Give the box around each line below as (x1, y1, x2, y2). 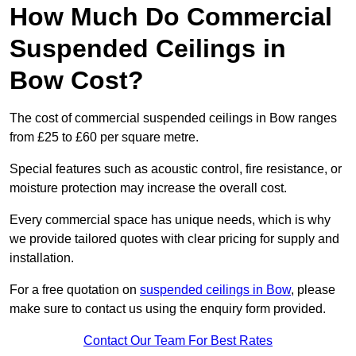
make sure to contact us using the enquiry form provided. (10, 302, 326, 316)
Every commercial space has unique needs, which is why (10, 213, 331, 227)
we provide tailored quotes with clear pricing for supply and (10, 232, 339, 246)
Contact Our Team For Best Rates (83, 334, 273, 348)
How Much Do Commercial (10, 2, 332, 32)
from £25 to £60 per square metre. (10, 130, 199, 145)
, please (291, 283, 335, 297)
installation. (10, 251, 74, 265)
